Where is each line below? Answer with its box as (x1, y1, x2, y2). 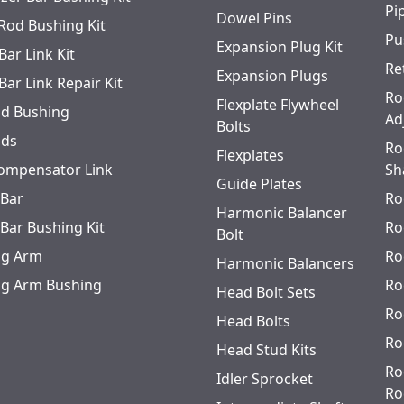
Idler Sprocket (216, 369, 313, 389)
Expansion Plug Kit (216, 37, 343, 57)
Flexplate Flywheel (216, 95, 339, 115)
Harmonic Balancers (216, 253, 354, 273)
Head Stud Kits (216, 340, 317, 360)
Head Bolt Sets (216, 282, 316, 302)
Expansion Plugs (216, 66, 328, 86)
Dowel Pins (216, 8, 292, 28)
